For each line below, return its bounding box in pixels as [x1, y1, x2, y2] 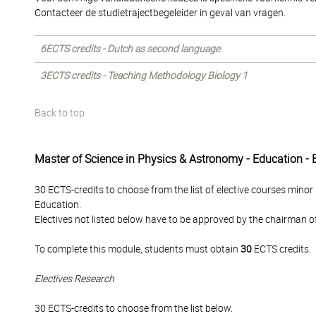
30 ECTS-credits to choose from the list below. [35, 303, 233, 314]
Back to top [35, 107, 85, 119]
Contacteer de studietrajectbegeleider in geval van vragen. [35, 7, 286, 18]
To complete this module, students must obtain [35, 243, 241, 255]
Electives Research [35, 273, 114, 284]
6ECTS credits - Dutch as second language [40, 43, 220, 54]
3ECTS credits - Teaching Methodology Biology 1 [40, 70, 248, 81]
